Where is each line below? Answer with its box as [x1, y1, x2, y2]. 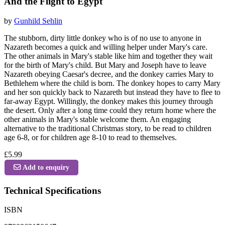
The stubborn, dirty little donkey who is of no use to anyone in [4, 33, 201, 42]
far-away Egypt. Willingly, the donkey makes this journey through [4, 96, 213, 105]
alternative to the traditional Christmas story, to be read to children [4, 124, 211, 133]
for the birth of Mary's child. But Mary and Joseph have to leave [4, 60, 206, 69]
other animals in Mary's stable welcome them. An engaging [4, 115, 191, 124]
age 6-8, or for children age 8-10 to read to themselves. [4, 133, 177, 142]
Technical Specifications [4, 185, 101, 196]
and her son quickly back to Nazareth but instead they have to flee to [4, 87, 220, 96]
